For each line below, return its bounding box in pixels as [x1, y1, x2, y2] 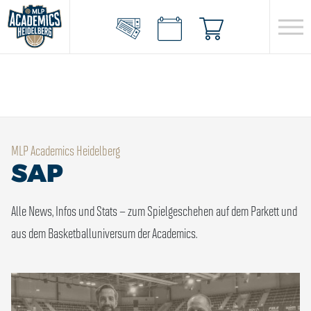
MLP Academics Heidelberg [11, 142, 120, 158]
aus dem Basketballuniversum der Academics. [11, 224, 197, 241]
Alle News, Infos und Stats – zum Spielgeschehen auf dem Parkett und [11, 202, 297, 219]
